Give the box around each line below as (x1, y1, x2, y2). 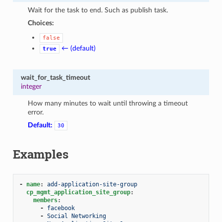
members (33, 196, 57, 204)
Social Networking (47, 212, 106, 220)
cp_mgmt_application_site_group (26, 188, 130, 196)
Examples (12, 146, 68, 162)
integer (20, 82, 42, 90)
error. (28, 108, 44, 116)
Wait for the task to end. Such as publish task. (28, 6, 168, 14)
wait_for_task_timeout (20, 73, 90, 81)
